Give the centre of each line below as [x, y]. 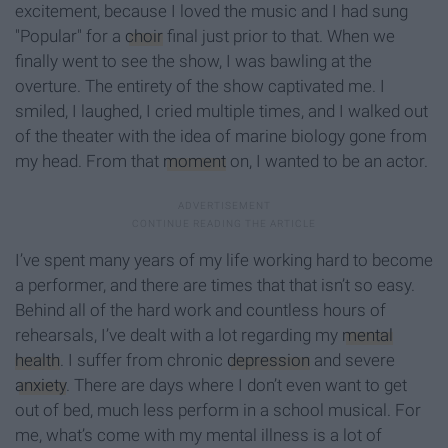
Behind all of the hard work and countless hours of [200, 310]
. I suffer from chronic [143, 360]
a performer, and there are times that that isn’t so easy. [215, 285]
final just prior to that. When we [279, 36]
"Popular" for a [70, 36]
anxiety [40, 385]
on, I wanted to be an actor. [327, 161]
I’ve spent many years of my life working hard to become [224, 260]
